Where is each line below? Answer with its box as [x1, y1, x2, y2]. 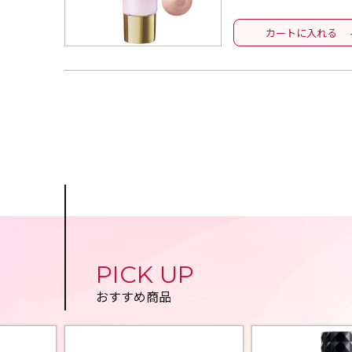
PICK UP [96, 260, 194, 289]
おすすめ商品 [96, 287, 171, 306]
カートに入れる [265, 25, 337, 40]
